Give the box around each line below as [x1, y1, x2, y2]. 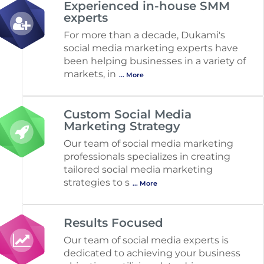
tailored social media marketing [64, 163, 213, 175]
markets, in [64, 68, 116, 80]
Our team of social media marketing [64, 137, 233, 149]
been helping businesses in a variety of [64, 55, 246, 67]
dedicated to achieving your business [64, 247, 240, 259]
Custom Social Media [64, 107, 192, 121]
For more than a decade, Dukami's [64, 29, 225, 41]
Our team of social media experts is [64, 234, 229, 246]
